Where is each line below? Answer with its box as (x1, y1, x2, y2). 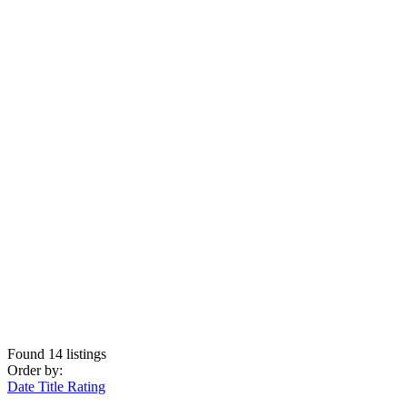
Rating (67, 378, 105, 394)
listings (63, 345, 106, 362)
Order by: (7, 362, 63, 378)
